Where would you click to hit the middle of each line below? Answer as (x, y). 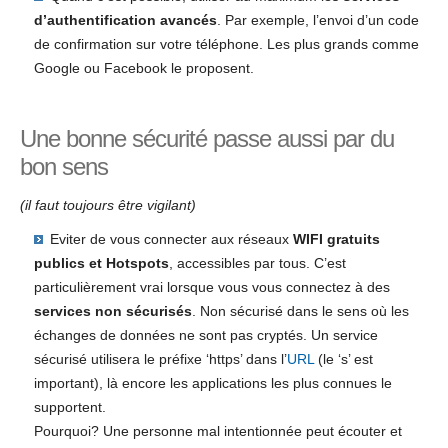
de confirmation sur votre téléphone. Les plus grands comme (226, 43)
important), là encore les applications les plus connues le (212, 383)
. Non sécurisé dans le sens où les (300, 311)
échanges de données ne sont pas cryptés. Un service (205, 335)
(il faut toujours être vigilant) (108, 205)
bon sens (64, 167)
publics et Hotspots (101, 263)
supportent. (69, 407)
